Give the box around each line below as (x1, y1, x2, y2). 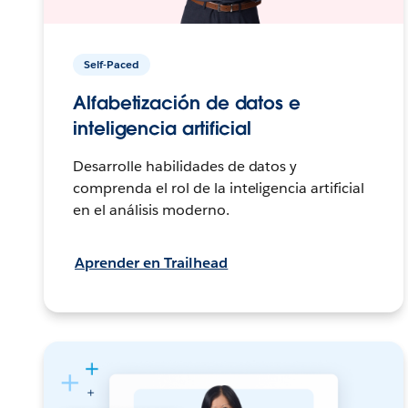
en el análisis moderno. (73, 199, 229, 219)
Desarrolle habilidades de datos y (73, 156, 298, 176)
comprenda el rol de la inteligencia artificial (73, 178, 365, 198)
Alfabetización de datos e (73, 90, 301, 115)
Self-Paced (84, 56, 140, 72)
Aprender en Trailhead (75, 252, 229, 272)
